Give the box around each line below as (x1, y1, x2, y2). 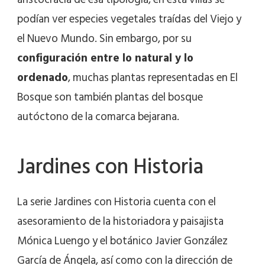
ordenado (17, 68, 68, 87)
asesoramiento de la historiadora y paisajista (17, 212, 224, 231)
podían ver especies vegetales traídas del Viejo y (17, 9, 241, 28)
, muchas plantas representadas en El (68, 68, 238, 87)
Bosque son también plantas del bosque (17, 88, 203, 106)
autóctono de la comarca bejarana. (17, 107, 179, 126)
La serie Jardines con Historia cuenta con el (17, 192, 216, 211)
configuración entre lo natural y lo (17, 49, 193, 67)
